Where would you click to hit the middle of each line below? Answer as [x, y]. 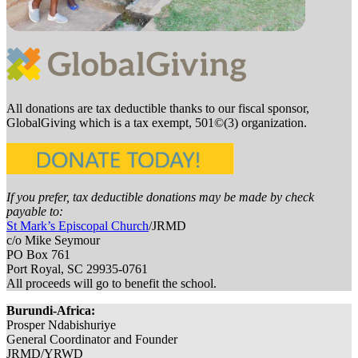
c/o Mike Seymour [53, 240]
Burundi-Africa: [51, 310]
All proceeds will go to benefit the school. [111, 283]
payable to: [35, 211]
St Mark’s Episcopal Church [78, 226]
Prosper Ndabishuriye [61, 325]
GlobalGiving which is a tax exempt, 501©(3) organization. [157, 123]
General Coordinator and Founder [92, 339]
